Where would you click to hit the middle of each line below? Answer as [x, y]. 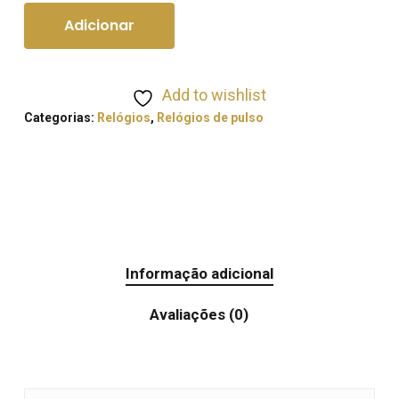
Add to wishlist [215, 95]
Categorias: [60, 118]
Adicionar [99, 26]
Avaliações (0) [199, 315]
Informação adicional [199, 274]
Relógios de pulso [210, 118]
